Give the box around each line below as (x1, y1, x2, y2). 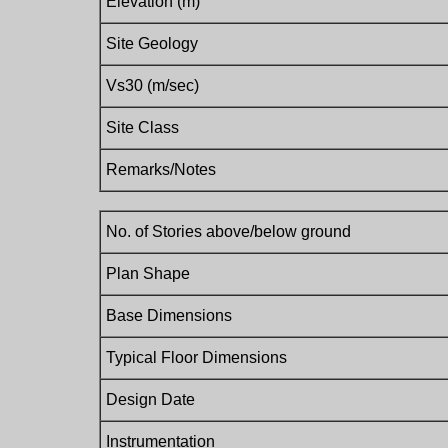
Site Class (106, 119, 179, 136)
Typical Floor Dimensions (106, 349, 287, 366)
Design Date (106, 391, 195, 408)
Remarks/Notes (106, 161, 216, 178)
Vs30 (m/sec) (106, 77, 199, 94)
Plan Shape (106, 265, 190, 282)
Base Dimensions (106, 307, 232, 324)
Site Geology (106, 35, 198, 52)
